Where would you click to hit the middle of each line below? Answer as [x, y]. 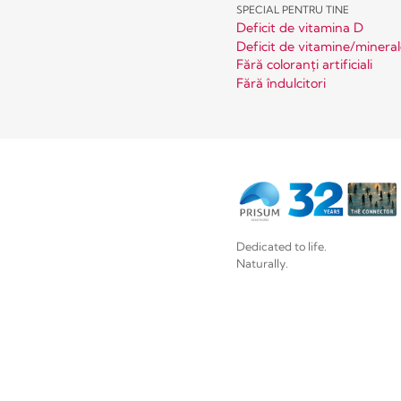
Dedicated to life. [282, 246]
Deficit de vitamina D [300, 28]
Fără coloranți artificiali [304, 65]
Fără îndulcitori [281, 83]
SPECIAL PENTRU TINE [293, 10]
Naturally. [262, 263]
